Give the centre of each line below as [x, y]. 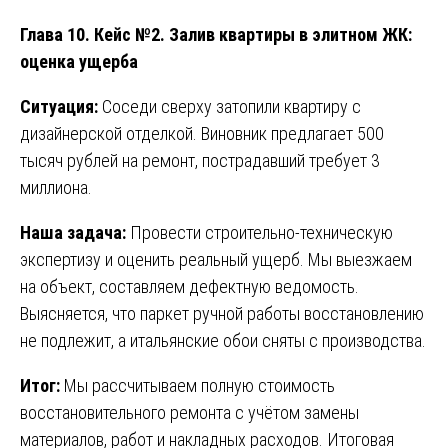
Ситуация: [59, 106]
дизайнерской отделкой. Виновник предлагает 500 [202, 133]
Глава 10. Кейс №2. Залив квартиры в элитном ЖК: [216, 34]
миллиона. [56, 187]
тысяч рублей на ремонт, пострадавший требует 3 [200, 160]
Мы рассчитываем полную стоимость [197, 385]
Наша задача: [73, 232]
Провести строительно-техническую [259, 232]
